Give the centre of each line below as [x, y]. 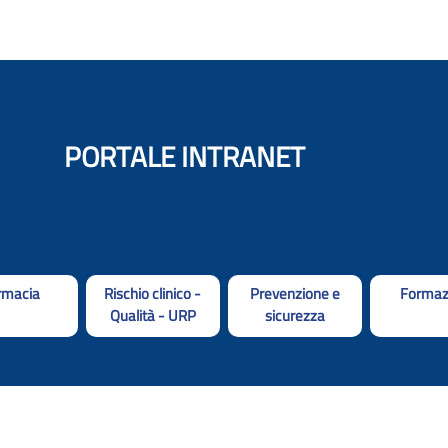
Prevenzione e [295, 293]
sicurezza [295, 315]
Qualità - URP [152, 315]
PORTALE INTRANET [184, 156]
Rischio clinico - [153, 293]
